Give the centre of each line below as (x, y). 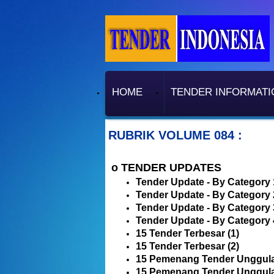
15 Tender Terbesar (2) (187, 246)
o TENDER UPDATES (166, 168)
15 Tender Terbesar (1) (187, 233)
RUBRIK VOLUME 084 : (175, 135)
